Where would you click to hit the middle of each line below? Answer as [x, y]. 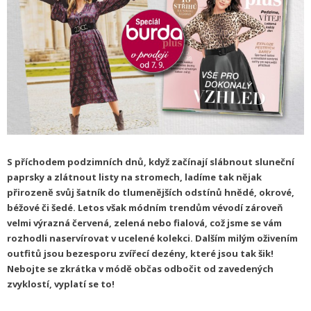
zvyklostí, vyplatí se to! [61, 284]
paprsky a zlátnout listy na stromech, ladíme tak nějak [134, 177]
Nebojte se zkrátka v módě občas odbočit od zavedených [140, 269]
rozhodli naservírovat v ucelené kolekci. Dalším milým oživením [152, 238]
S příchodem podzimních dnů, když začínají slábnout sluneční [151, 162]
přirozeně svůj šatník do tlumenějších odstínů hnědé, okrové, [151, 193]
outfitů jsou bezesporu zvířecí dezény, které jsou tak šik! [140, 254]
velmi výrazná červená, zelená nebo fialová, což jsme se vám [144, 223]
